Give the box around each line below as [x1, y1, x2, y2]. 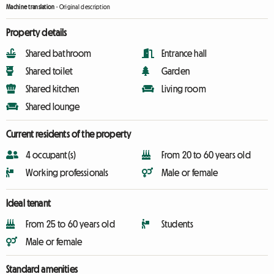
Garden [161, 66, 190, 76]
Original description [59, 4, 111, 10]
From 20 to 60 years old [161, 150, 251, 160]
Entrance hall [161, 48, 207, 58]
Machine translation [6, 4, 55, 10]
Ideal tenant [6, 198, 51, 208]
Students [161, 219, 194, 229]
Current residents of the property [6, 129, 131, 139]
